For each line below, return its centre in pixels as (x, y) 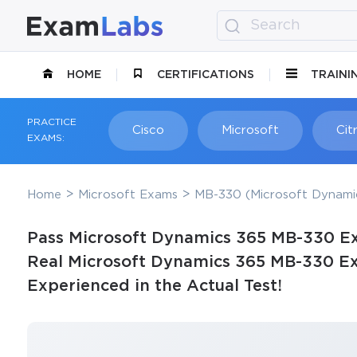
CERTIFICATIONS (206, 75)
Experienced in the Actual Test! (154, 286)
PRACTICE (51, 123)
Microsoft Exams (127, 194)
